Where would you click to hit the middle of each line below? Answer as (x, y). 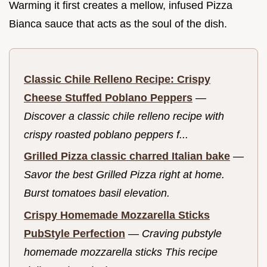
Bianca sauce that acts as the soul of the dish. (118, 24)
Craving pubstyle (182, 233)
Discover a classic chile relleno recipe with (124, 116)
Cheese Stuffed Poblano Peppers (108, 97)
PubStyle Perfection (74, 233)
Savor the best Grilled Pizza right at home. (124, 175)
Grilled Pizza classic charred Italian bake (127, 156)
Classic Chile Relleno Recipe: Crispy (117, 79)
